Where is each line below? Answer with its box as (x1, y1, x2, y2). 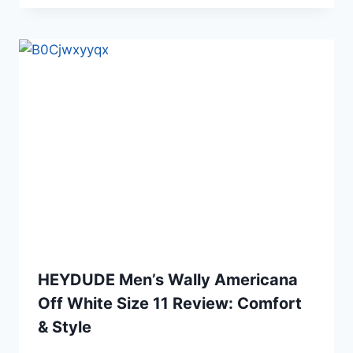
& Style (38, 318, 91, 337)
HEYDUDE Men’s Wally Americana (38, 270, 298, 290)
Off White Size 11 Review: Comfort (38, 294, 302, 314)
